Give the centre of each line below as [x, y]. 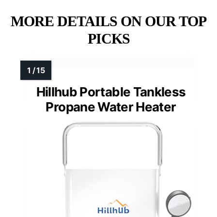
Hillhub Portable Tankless [111, 92]
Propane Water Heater [111, 107]
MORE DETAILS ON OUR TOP [108, 21]
